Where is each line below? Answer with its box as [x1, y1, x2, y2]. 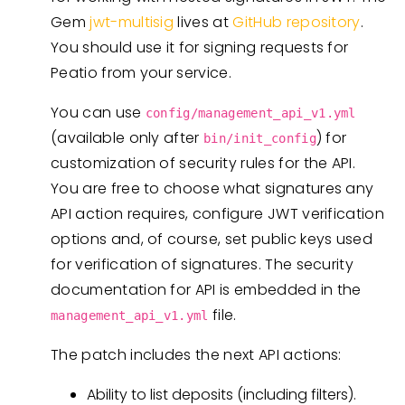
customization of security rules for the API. [51, 153, 356, 174]
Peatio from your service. [51, 62, 232, 83]
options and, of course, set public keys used [51, 229, 373, 250]
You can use [51, 102, 146, 123]
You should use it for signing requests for [51, 37, 349, 58]
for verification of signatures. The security [51, 254, 354, 275]
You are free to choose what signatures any [51, 178, 374, 199]
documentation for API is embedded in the [51, 279, 362, 300]
